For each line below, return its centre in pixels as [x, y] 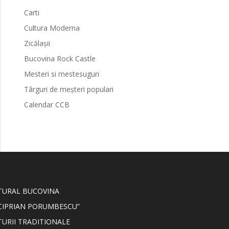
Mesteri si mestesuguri [61, 74]
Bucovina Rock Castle [60, 59]
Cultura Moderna [52, 28]
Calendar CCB [47, 105]
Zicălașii [37, 43]
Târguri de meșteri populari [68, 89]
